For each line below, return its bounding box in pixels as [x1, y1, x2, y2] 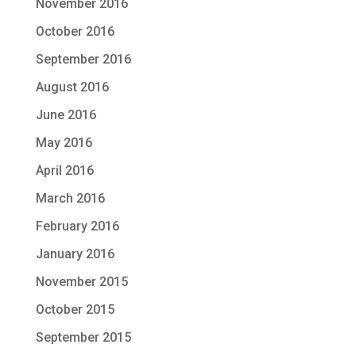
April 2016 [35, 163, 94, 178]
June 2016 [35, 107, 96, 122]
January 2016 [35, 246, 114, 261]
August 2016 [35, 79, 109, 95]
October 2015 [35, 302, 114, 317]
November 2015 [35, 274, 128, 289]
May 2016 [35, 135, 92, 150]
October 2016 [35, 24, 114, 39]
